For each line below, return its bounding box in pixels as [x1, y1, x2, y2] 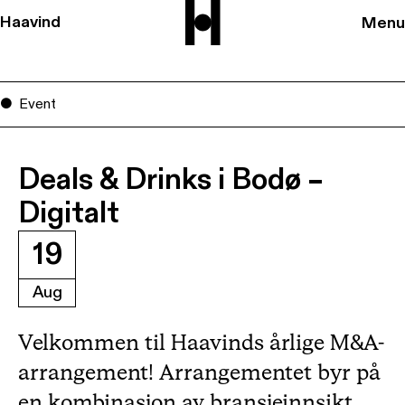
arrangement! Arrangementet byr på [18, 363, 381, 384]
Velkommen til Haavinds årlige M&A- [18, 333, 384, 354]
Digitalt [18, 194, 119, 232]
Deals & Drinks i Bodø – [18, 161, 324, 199]
